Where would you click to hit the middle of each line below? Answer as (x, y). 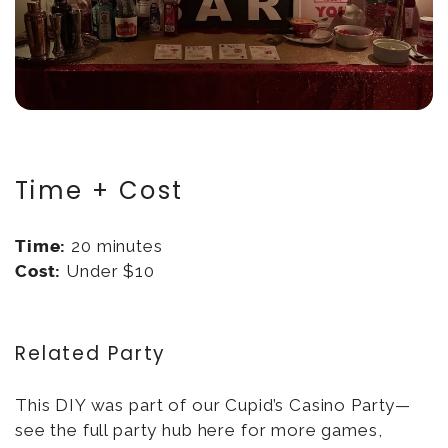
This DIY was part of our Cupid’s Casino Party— (213, 405)
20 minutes (114, 245)
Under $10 (108, 270)
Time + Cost (99, 190)
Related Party (91, 354)
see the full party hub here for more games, (199, 430)
